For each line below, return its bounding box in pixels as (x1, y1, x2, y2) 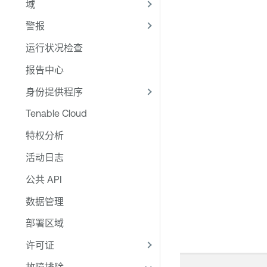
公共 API (26, 173, 62, 185)
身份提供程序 (26, 86, 83, 97)
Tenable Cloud (26, 108, 87, 119)
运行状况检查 (26, 42, 83, 54)
